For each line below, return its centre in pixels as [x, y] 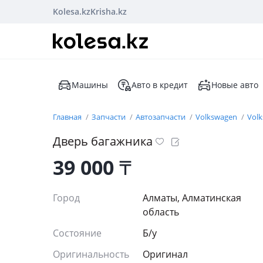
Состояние [78, 233]
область [161, 212]
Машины [90, 85]
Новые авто [235, 85]
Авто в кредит [160, 85]
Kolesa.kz [72, 11]
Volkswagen [217, 117]
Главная [68, 117]
